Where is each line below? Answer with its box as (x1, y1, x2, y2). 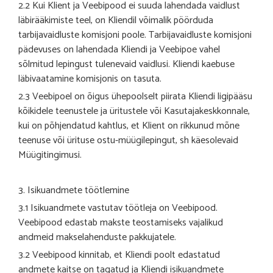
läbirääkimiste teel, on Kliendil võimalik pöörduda (18, 12, 213, 29)
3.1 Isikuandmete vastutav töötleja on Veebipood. (18, 199, 218, 216)
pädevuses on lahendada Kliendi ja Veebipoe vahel (18, 41, 220, 58)
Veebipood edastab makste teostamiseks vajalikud (18, 214, 223, 231)
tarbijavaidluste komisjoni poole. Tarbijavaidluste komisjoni (18, 26, 252, 43)
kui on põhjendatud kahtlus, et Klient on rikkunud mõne (18, 117, 239, 134)
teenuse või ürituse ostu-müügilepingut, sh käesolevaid (18, 132, 238, 149)
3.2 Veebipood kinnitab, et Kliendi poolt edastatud (18, 246, 220, 263)
